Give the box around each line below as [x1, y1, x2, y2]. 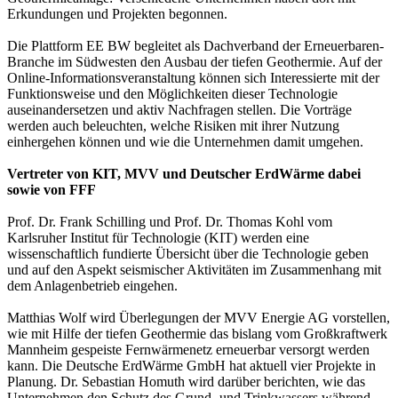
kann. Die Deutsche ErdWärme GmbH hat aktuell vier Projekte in [7, 357, 376, 373]
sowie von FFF [7, 181, 96, 197]
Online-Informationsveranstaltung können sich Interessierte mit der [7, 69, 379, 85]
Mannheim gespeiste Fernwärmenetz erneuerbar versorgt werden [7, 341, 370, 357]
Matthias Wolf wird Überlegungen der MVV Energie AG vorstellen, [7, 309, 390, 325]
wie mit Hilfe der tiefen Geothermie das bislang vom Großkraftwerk [7, 325, 387, 341]
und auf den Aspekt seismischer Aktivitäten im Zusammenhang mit [7, 261, 381, 277]
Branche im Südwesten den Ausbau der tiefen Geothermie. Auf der [7, 53, 382, 69]
